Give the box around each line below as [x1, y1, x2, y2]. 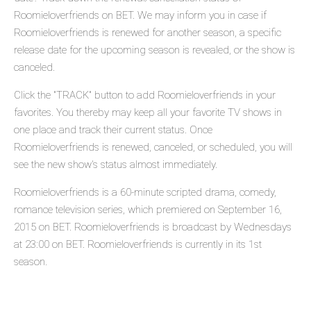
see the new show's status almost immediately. [14, 158, 217, 171]
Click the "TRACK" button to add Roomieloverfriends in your [14, 89, 276, 102]
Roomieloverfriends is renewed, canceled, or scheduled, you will [14, 141, 292, 154]
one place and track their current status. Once [14, 124, 212, 137]
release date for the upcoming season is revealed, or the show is [14, 44, 295, 57]
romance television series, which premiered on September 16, [14, 203, 282, 217]
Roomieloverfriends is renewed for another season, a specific [14, 26, 281, 40]
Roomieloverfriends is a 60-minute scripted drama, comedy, [14, 186, 276, 199]
